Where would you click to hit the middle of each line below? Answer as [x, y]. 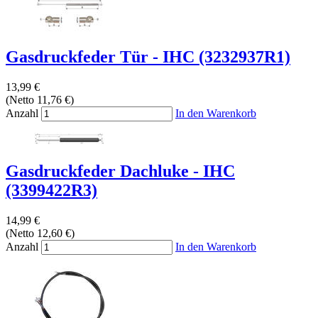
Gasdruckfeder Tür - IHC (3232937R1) [148, 57]
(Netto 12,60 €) [40, 234]
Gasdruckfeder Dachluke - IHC [120, 171]
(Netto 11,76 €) [40, 100]
